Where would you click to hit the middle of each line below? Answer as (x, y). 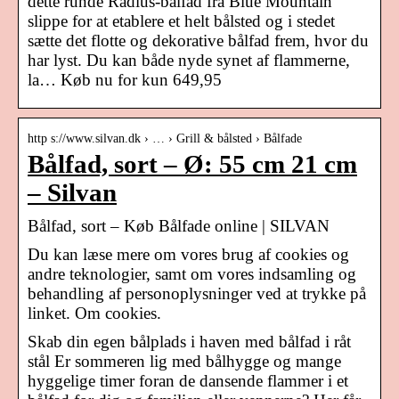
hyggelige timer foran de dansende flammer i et (188, 380)
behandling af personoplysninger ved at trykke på (197, 293)
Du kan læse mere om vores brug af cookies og (188, 254)
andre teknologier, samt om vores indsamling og (192, 273)
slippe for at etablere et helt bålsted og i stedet (181, 20)
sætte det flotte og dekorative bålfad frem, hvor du (198, 40)
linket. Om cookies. (94, 313)
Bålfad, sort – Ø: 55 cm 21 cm (192, 164)
